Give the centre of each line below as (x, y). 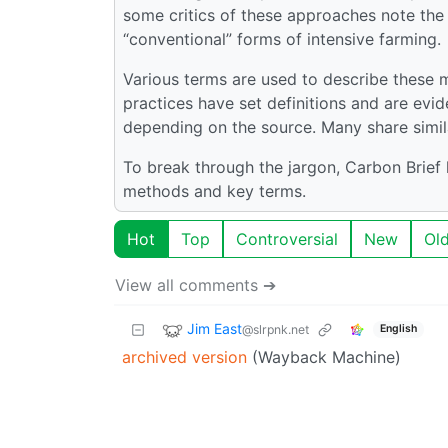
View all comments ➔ (195, 284)
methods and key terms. (214, 190)
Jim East (214, 328)
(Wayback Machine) (324, 356)
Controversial (287, 238)
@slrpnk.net (275, 329)
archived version (184, 356)
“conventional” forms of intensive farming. (282, 38)
